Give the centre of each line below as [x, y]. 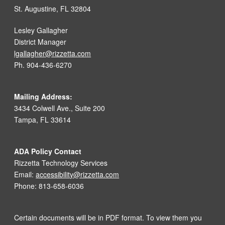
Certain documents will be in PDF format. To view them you [108, 218]
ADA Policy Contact [48, 151]
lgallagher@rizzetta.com [53, 53]
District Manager [40, 42]
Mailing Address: [43, 97]
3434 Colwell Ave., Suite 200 [60, 108]
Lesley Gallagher [41, 30]
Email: [25, 175]
